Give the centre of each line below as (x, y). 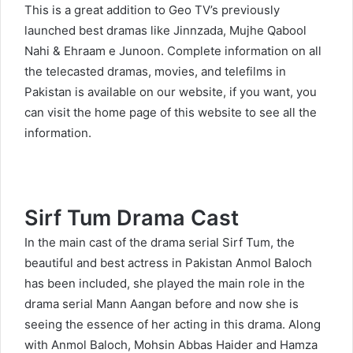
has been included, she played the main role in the (165, 284)
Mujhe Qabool (268, 31)
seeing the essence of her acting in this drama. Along (173, 325)
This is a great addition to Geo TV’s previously (152, 10)
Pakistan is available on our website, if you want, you (171, 92)
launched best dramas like (99, 31)
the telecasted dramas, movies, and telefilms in (155, 72)
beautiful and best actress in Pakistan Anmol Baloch (168, 263)
